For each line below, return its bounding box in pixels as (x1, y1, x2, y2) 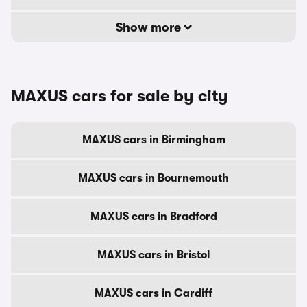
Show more (115, 21, 184, 34)
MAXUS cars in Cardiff (95, 287, 212, 299)
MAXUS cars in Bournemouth (78, 172, 229, 184)
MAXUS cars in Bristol (97, 249, 210, 261)
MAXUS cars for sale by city (11, 86, 228, 106)
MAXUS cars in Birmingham (82, 134, 225, 146)
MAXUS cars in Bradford (90, 210, 217, 223)
